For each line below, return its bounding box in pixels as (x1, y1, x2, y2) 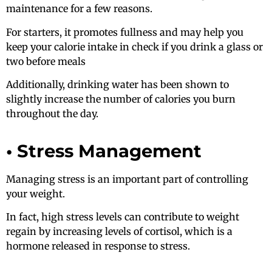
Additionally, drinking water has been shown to (6, 78, 229, 91)
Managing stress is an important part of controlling (6, 172, 248, 185)
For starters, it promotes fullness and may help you (6, 25, 243, 38)
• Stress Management (6, 140, 202, 161)
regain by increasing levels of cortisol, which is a (6, 225, 233, 238)
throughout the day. (6, 107, 98, 120)
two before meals (6, 55, 86, 67)
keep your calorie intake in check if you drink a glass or (6, 40, 263, 53)
